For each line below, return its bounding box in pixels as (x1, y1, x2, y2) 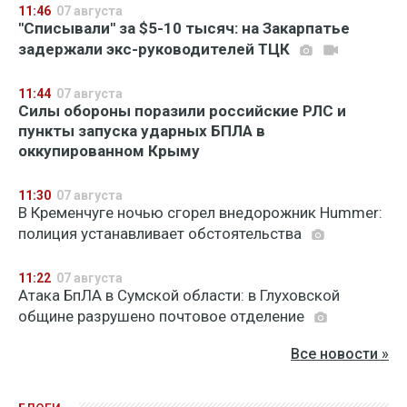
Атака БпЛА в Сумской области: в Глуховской (18, 286, 340, 304)
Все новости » (291, 345, 389, 362)
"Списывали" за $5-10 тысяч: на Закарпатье (18, 19, 350, 37)
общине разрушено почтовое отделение (18, 307, 308, 325)
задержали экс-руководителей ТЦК (18, 40, 293, 58)
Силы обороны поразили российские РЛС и (18, 102, 346, 120)
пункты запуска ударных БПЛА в (18, 122, 265, 140)
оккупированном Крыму (18, 142, 200, 160)
